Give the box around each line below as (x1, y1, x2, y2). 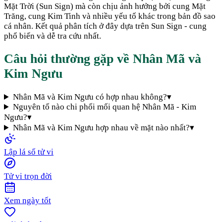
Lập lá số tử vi (4, 147, 54, 157)
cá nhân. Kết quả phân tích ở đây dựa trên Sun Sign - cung (4, 21, 207, 31)
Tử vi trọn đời (4, 171, 52, 181)
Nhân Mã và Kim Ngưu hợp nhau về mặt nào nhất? (13, 123, 190, 133)
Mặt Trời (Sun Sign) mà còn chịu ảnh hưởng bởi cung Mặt (4, 1, 206, 11)
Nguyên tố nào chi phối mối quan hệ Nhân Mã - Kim (13, 102, 197, 112)
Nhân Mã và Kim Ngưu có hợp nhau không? (13, 92, 167, 102)
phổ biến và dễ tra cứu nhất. (4, 31, 101, 41)
